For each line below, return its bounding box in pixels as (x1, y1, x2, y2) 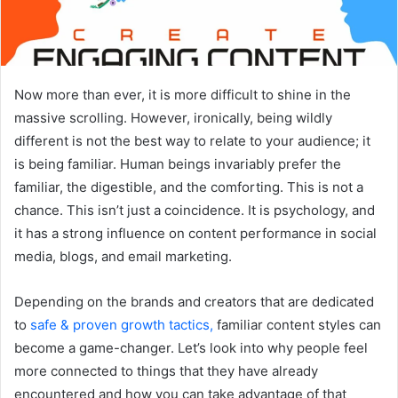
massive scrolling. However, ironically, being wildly (14, 108, 332, 126)
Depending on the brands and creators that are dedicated (14, 292, 374, 310)
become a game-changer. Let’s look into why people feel (14, 338, 368, 356)
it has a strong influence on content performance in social (14, 224, 377, 242)
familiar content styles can (217, 315, 381, 333)
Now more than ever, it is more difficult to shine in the (14, 85, 351, 103)
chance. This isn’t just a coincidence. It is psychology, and (14, 201, 375, 219)
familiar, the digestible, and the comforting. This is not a (14, 178, 363, 195)
